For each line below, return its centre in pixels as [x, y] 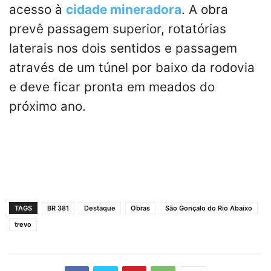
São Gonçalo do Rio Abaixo [209, 208]
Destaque [100, 208]
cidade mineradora [124, 9]
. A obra [205, 9]
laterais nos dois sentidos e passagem [123, 48]
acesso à [38, 9]
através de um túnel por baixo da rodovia [132, 67]
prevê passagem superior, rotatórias [118, 28]
